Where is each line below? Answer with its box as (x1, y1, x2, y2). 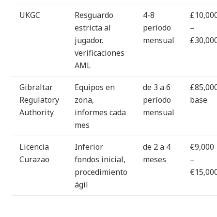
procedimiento (75, 166, 127, 177)
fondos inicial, (75, 154, 125, 165)
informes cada (75, 107, 126, 118)
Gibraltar (19, 81, 53, 93)
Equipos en (75, 81, 115, 93)
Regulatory (19, 94, 59, 105)
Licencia (19, 141, 49, 152)
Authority (19, 107, 54, 118)
